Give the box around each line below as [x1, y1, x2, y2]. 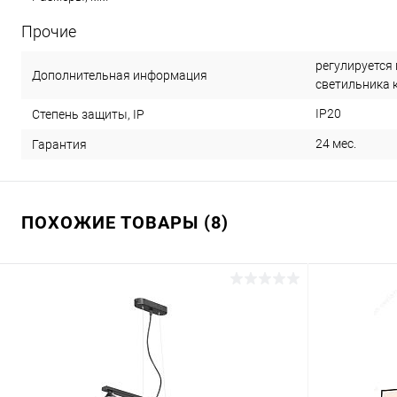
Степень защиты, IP [32, 106, 144, 121]
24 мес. [315, 136, 356, 151]
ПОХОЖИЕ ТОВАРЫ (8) [21, 212, 229, 233]
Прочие [21, 22, 76, 41]
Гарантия [32, 136, 87, 152]
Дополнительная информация [32, 67, 207, 82]
